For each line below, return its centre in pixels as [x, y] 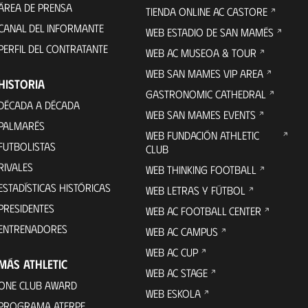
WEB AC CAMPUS [182, 232]
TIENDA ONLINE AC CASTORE [207, 12]
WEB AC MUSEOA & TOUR [201, 53]
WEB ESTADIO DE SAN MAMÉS [210, 32]
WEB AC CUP [172, 252]
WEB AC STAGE [177, 273]
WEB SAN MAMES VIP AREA [205, 74]
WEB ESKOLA [174, 294]
